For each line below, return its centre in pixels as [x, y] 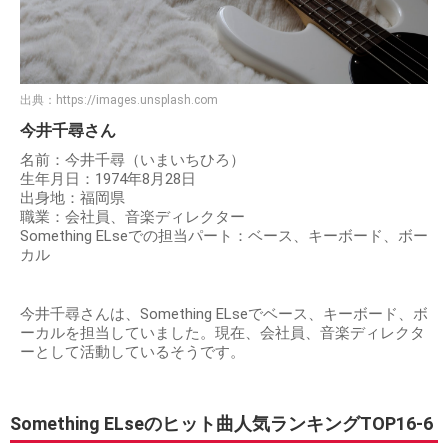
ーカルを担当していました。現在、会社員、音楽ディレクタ [222, 332]
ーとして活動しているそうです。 [132, 351]
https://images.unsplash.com [137, 99]
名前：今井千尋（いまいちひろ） [132, 159]
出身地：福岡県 [72, 197]
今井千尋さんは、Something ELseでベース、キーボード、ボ [224, 313]
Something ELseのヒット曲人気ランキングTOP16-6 [221, 423]
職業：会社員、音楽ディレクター [132, 216]
